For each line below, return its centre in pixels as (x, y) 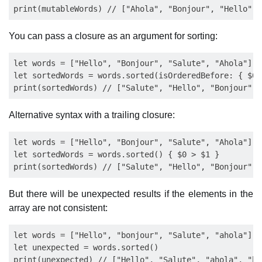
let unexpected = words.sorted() (86, 247)
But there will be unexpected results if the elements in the (131, 194)
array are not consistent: (58, 208)
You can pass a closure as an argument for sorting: (113, 36)
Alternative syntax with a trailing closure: (92, 115)
